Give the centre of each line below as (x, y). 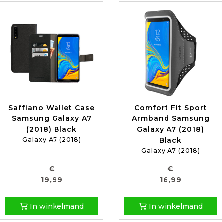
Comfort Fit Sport (170, 108)
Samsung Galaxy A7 (52, 119)
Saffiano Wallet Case (52, 108)
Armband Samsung (170, 119)
